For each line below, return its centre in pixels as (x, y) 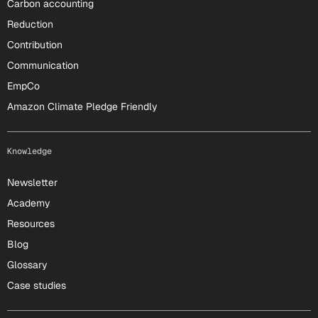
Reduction (30, 24)
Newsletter (32, 182)
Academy (29, 203)
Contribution (35, 45)
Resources (31, 224)
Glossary (27, 265)
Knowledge (29, 151)
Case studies (37, 285)
